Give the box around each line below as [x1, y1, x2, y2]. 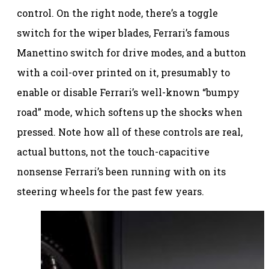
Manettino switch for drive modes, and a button [17, 46, 246, 59]
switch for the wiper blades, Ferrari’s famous [17, 26, 229, 40]
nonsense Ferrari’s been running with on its [17, 165, 226, 178]
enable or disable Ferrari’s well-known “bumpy [17, 86, 240, 99]
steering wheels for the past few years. [17, 185, 204, 198]
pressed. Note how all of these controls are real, [17, 125, 243, 139]
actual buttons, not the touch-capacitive [17, 145, 210, 159]
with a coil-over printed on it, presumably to [17, 66, 230, 79]
